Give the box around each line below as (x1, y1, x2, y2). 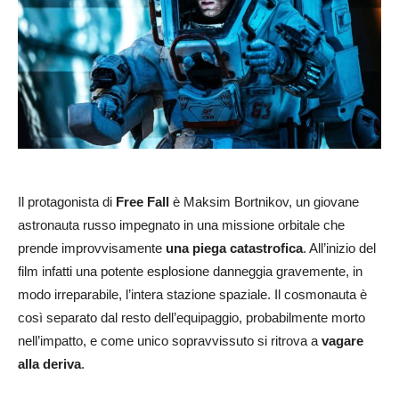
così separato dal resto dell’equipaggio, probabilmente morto (18, 309, 365, 325)
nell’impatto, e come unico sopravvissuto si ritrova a (18, 332, 322, 348)
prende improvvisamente (18, 240, 166, 256)
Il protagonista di (18, 193, 116, 209)
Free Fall (116, 193, 169, 209)
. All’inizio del (303, 240, 376, 256)
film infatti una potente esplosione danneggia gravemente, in (18, 263, 362, 279)
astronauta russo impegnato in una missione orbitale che (18, 216, 345, 232)
